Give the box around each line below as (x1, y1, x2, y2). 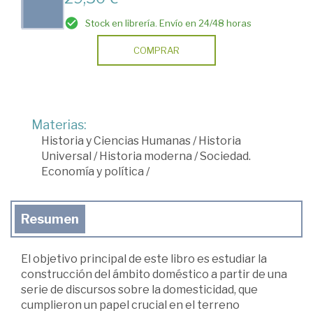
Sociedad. (200, 149, 251, 163)
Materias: (31, 117, 87, 132)
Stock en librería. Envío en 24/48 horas (85, 17, 252, 29)
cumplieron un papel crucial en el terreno (21, 298, 240, 312)
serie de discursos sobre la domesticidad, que (21, 282, 258, 296)
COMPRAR (133, 44, 180, 56)
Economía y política (41, 164, 144, 178)
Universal (41, 149, 92, 163)
